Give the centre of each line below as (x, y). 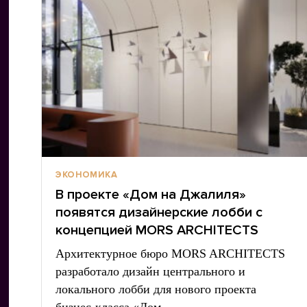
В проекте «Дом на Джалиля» (151, 195)
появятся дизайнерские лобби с (159, 212)
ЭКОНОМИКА (86, 175)
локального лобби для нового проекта (156, 289)
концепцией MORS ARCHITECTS (157, 230)
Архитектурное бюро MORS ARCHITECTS (171, 254)
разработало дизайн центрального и (151, 271)
